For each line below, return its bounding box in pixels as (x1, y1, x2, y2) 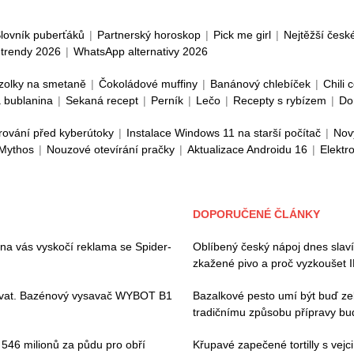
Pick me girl (213, 28, 271, 41)
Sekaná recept (66, 94, 138, 107)
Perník (151, 94, 183, 107)
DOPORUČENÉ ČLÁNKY (193, 208, 320, 220)
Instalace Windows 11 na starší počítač (126, 126, 321, 139)
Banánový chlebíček (210, 77, 311, 90)
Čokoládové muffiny (99, 77, 198, 90)
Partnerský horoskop (97, 28, 201, 41)
